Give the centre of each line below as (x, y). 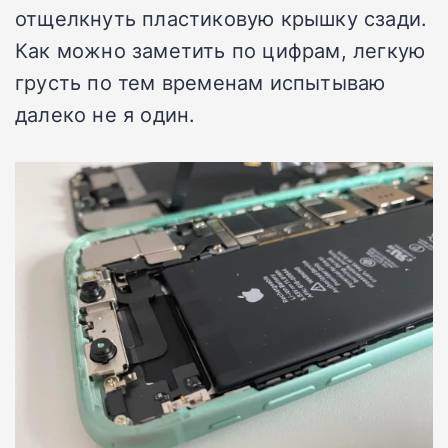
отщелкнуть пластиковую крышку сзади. (221, 18)
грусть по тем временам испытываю (200, 82)
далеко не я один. (105, 114)
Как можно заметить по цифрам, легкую (220, 50)
